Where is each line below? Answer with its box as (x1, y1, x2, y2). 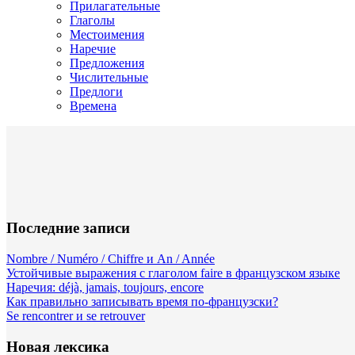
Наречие (70, 41, 116, 55)
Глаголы (70, 13, 115, 27)
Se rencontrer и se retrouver (6, 309, 145, 323)
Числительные (70, 70, 148, 84)
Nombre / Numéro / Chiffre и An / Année (6, 252, 215, 266)
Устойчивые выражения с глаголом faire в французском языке (6, 266, 340, 281)
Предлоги (70, 84, 123, 98)
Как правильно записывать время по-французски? (6, 295, 278, 309)
